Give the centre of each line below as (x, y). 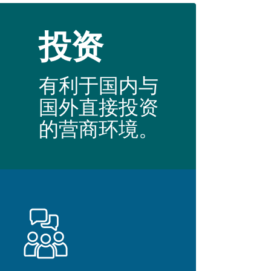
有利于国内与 (99, 86)
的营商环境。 (99, 130)
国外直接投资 (99, 108)
